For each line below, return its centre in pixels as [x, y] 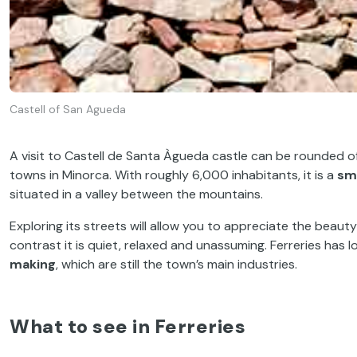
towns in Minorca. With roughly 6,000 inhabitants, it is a [173, 175]
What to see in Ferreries [127, 326]
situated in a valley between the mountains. [136, 194]
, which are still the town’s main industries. [177, 264]
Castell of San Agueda [68, 110]
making [33, 264]
